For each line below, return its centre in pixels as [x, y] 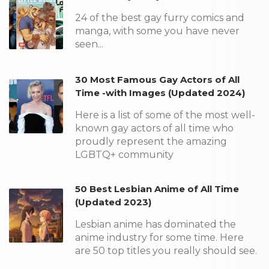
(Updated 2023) [113, 202]
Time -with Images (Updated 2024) [160, 93]
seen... [89, 44]
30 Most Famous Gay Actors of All [157, 80]
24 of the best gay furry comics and [160, 18]
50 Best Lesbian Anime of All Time [157, 189]
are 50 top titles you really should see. [166, 251]
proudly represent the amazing [151, 141]
